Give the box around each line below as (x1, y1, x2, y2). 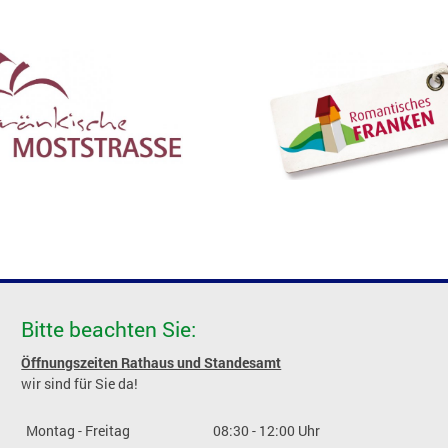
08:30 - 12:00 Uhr (213, 421, 321, 441)
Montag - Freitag (26, 421, 131, 441)
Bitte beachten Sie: (21, 315, 197, 344)
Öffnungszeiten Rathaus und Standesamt (21, 353, 282, 373)
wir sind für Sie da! (21, 374, 139, 394)
